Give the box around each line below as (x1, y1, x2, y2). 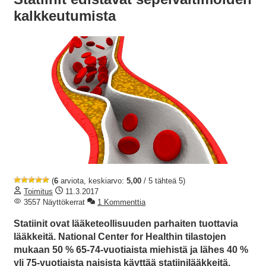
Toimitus (24, 187, 53, 197)
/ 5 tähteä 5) (141, 176, 185, 186)
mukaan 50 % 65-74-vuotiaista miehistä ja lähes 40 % (14, 245, 248, 255)
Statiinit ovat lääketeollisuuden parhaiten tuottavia (14, 218, 238, 229)
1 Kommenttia (97, 198, 145, 207)
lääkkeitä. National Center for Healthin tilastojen (14, 232, 226, 242)
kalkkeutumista (14, 8, 116, 24)
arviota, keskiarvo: (58, 176, 126, 186)
